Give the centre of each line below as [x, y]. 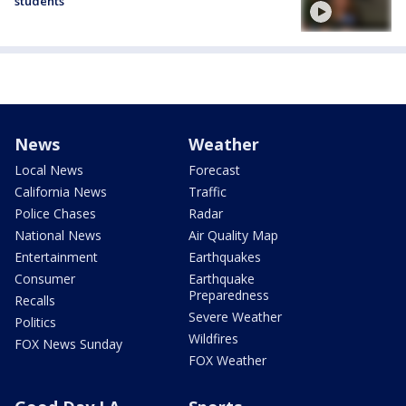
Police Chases [55, 213]
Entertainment [56, 256]
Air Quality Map [233, 235]
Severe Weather [235, 316]
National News [58, 235]
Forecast [214, 169]
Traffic [208, 191]
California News [61, 191]
